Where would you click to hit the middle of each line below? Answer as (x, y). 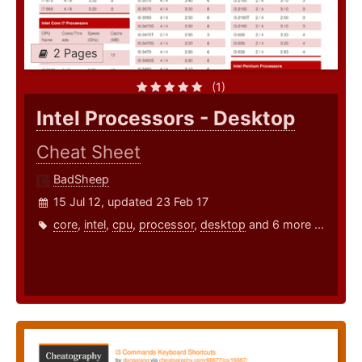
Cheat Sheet (88, 152)
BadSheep (81, 179)
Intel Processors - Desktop (166, 118)
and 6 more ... (285, 225)
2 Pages (76, 53)
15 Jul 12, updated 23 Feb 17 (131, 202)
